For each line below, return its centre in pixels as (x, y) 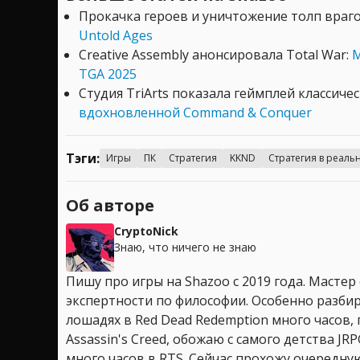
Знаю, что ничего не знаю (185, 247)
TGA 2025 (108, 74)
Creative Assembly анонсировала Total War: (215, 54)
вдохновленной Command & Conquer (195, 112)
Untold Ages (116, 35)
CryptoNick (146, 231)
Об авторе (110, 205)
